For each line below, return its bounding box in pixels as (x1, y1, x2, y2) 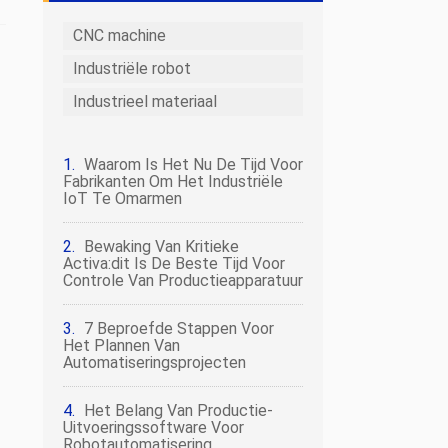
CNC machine (73, 26, 166, 45)
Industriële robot (73, 59, 191, 78)
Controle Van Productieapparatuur (63, 271, 303, 290)
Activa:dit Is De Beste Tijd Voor (63, 254, 285, 273)
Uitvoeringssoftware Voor (63, 418, 244, 437)
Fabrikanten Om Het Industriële (63, 172, 283, 191)
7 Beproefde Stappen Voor (84, 319, 274, 338)
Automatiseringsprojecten (63, 353, 246, 372)
